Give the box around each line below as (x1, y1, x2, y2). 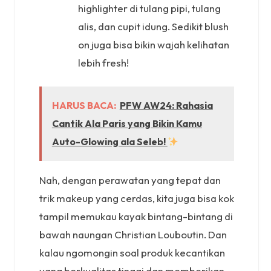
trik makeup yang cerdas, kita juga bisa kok (39, 191, 234, 204)
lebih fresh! (78, 56, 129, 69)
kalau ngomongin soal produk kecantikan (39, 246, 225, 259)
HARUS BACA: (51, 99, 116, 112)
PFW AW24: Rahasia (119, 99, 213, 112)
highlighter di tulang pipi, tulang (78, 1, 221, 15)
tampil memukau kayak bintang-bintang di (39, 209, 233, 223)
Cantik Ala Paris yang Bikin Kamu (51, 117, 202, 130)
